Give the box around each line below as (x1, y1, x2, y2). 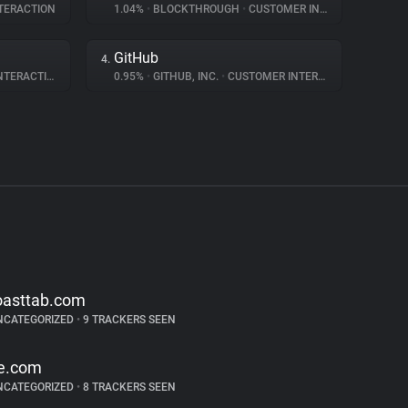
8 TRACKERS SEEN (79, 381, 176, 393)
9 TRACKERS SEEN (79, 313, 176, 326)
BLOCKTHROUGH (150, 3, 242, 15)
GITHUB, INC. (150, 70, 221, 83)
